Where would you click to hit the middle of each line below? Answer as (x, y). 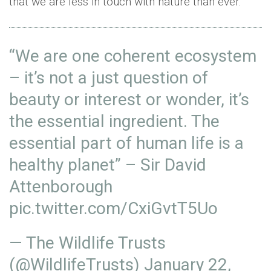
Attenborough (61, 186)
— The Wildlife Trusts (87, 243)
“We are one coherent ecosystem (133, 56)
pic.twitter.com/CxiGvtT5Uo (113, 208)
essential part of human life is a (126, 143)
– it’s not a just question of (109, 77)
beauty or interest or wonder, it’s (129, 99)
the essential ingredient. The (114, 121)
